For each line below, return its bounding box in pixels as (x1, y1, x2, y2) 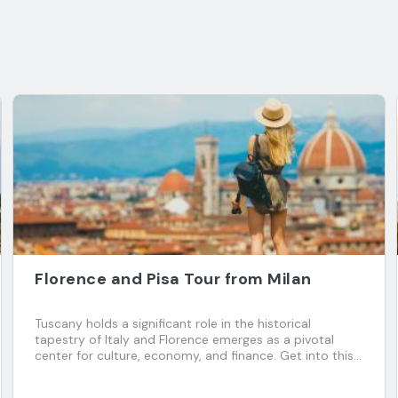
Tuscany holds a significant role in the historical (35, 315, 311, 331)
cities (35, 379, 66, 395)
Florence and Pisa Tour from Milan (35, 268, 312, 290)
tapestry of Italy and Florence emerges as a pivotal (35, 331, 334, 347)
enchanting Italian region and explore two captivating (35, 363, 346, 379)
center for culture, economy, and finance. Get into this (35, 347, 354, 363)
